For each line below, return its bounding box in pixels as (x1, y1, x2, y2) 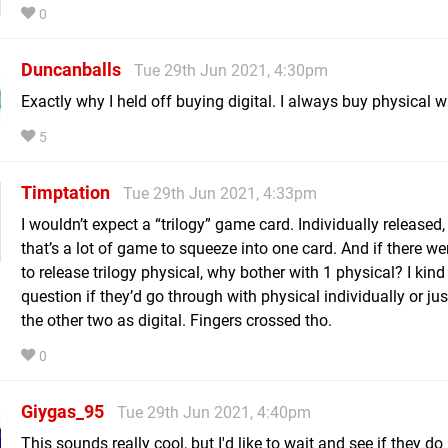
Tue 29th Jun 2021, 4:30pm (134, 61, 328, 81)
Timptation (21, 182, 110, 204)
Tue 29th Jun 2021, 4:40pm (117, 403, 311, 423)
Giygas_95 (21, 401, 104, 423)
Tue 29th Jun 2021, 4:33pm (123, 184, 317, 204)
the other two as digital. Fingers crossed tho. (21, 311, 332, 331)
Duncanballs (21, 59, 121, 81)
